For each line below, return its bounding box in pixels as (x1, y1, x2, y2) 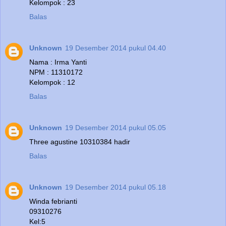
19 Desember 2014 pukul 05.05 (65, 123, 166, 132)
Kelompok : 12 (29, 78, 75, 86)
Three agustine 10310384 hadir (29, 137, 130, 146)
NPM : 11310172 (29, 68, 83, 76)
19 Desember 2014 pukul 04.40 (65, 43, 166, 52)
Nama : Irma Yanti (29, 58, 87, 66)
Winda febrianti (29, 197, 77, 205)
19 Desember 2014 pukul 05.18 (65, 183, 166, 191)
